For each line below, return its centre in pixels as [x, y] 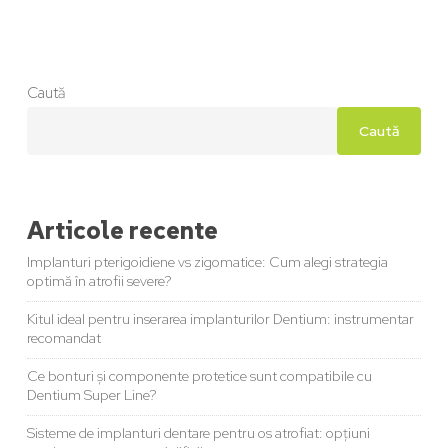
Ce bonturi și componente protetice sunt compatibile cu [199, 376]
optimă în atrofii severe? [99, 281]
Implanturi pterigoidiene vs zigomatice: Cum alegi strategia [207, 262]
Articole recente [122, 230]
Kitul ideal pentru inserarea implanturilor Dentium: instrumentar [220, 319]
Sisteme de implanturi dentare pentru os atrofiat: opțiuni [198, 433]
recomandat [63, 338]
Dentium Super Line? [91, 395]
